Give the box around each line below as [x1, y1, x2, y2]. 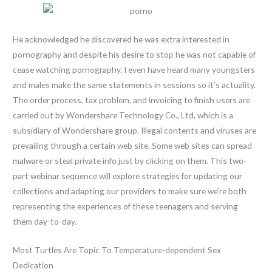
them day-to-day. [13, 216, 77, 227]
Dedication [13, 260, 54, 270]
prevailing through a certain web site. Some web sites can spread [13, 140, 253, 151]
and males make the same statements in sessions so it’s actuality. [13, 80, 256, 90]
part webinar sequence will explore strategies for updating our [13, 171, 243, 182]
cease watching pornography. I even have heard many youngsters [13, 64, 256, 75]
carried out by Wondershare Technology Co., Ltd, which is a [13, 110, 234, 121]
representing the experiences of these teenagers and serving [13, 201, 239, 212]
